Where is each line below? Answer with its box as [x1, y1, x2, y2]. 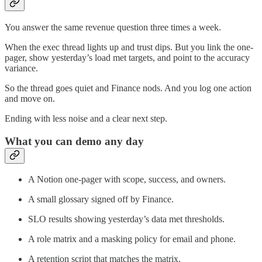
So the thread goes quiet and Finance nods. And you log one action [5, 82, 251, 93]
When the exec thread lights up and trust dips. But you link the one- [5, 42, 253, 52]
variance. [5, 63, 38, 73]
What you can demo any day [5, 135, 144, 147]
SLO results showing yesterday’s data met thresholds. [28, 214, 225, 225]
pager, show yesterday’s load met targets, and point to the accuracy [5, 52, 250, 63]
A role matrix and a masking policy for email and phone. [28, 234, 236, 244]
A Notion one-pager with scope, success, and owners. [28, 174, 226, 185]
